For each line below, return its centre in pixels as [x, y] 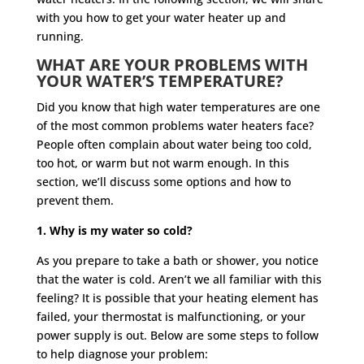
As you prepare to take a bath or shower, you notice [177, 260]
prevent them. [78, 200]
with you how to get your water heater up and [161, 17]
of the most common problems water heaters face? [175, 126]
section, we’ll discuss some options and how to [163, 182]
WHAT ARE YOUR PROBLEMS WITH [172, 65]
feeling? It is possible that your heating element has [177, 298]
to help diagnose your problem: [123, 354]
